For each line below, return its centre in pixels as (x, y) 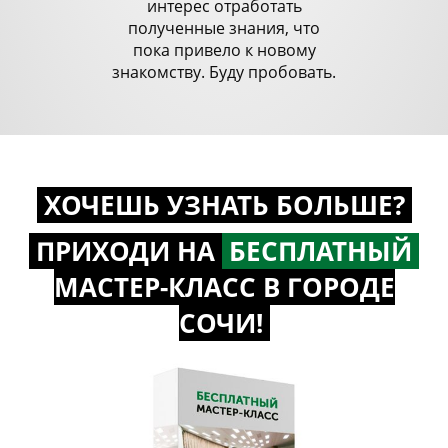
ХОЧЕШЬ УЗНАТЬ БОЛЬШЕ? (224, 204)
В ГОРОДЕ (325, 286)
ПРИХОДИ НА (125, 250)
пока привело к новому (224, 49)
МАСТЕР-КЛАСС (154, 286)
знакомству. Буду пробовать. (224, 71)
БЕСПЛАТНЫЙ (320, 250)
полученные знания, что (224, 27)
